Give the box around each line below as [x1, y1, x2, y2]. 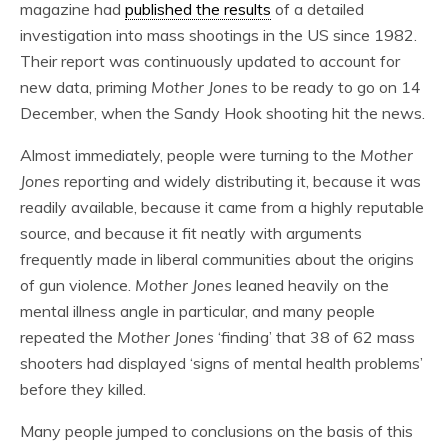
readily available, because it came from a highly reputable [20, 197, 424, 217]
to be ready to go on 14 [248, 77, 421, 97]
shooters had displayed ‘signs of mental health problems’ [20, 353, 423, 373]
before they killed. [20, 379, 146, 399]
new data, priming [20, 77, 151, 97]
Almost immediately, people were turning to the [20, 145, 360, 165]
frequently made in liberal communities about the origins [20, 249, 414, 269]
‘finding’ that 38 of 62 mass [214, 327, 415, 347]
